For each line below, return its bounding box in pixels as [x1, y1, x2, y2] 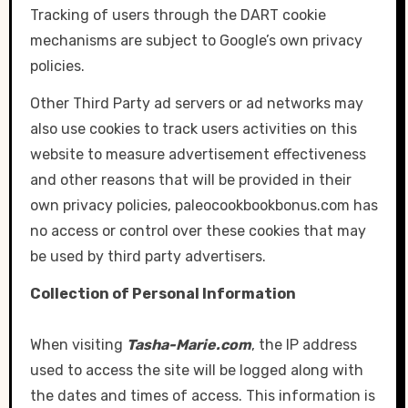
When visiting [29, 335, 127, 353]
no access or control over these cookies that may [29, 221, 366, 240]
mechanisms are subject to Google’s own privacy [29, 31, 362, 49]
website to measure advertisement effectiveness [29, 145, 366, 163]
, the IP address [250, 335, 357, 353]
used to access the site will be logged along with [29, 361, 363, 379]
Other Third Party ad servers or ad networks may [29, 94, 363, 112]
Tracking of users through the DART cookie [29, 5, 326, 24]
